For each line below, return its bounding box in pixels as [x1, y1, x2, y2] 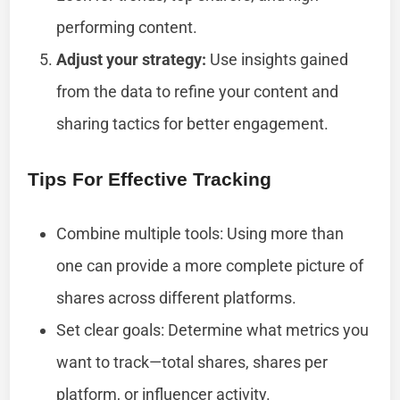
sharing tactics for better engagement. [56, 113, 329, 133]
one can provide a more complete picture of [56, 255, 364, 275]
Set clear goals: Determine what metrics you [56, 320, 370, 339]
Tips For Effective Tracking [28, 168, 272, 189]
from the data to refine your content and [56, 81, 339, 101]
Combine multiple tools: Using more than [56, 223, 345, 243]
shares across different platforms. [56, 287, 297, 307]
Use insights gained [206, 49, 349, 69]
